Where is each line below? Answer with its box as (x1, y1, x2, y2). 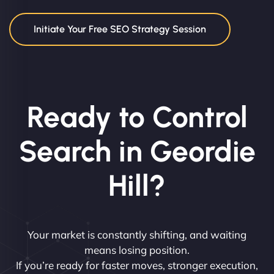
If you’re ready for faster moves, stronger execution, (16, 259, 258, 272)
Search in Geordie (18, 133, 256, 169)
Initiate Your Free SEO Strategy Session (34, 23, 206, 35)
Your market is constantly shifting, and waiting (28, 228, 246, 242)
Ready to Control (26, 99, 248, 135)
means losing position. (84, 243, 190, 257)
